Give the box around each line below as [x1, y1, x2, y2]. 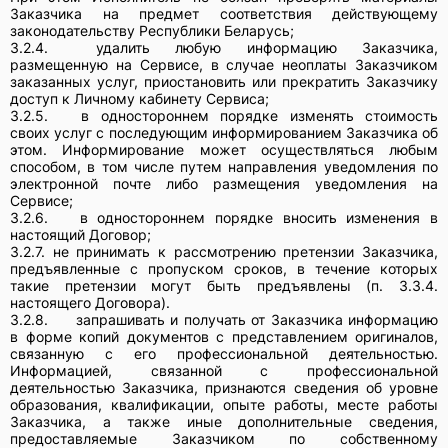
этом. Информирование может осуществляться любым [10, 140, 438, 158]
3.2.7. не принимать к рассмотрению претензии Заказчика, [10, 242, 438, 260]
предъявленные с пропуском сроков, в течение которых [10, 259, 438, 277]
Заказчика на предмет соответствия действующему [10, 4, 438, 22]
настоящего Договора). [10, 293, 170, 311]
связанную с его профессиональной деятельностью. [10, 344, 438, 362]
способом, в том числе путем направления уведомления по [10, 157, 438, 175]
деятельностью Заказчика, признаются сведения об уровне [10, 378, 438, 396]
